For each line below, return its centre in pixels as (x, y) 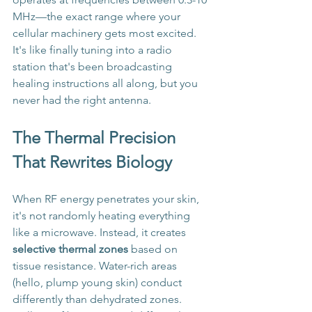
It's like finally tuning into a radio (94, 50)
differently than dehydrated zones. (99, 299)
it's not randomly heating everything (103, 216)
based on (154, 249)
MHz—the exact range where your (98, 17)
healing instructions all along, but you (107, 84)
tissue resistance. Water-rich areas (96, 266)
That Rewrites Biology (92, 162)
